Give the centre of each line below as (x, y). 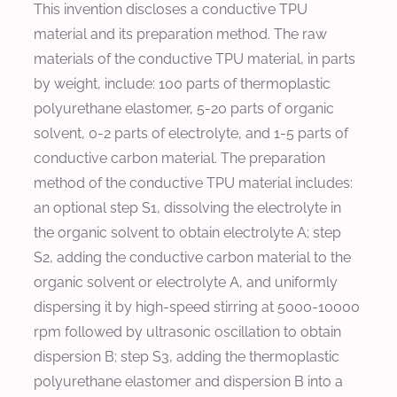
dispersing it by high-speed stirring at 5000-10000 (197, 307)
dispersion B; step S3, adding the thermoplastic (187, 356)
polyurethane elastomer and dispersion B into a (188, 381)
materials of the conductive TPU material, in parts (195, 58)
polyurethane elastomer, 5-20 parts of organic (184, 108)
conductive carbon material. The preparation (179, 158)
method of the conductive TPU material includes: (193, 183)
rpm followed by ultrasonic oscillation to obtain (187, 331)
